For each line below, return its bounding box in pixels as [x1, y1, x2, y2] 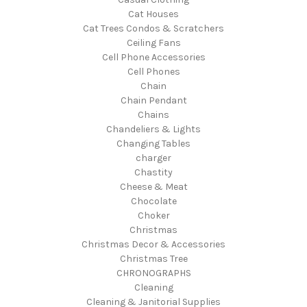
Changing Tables [116, 137, 191, 149]
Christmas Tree [119, 252, 188, 265]
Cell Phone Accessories [101, 51, 206, 63]
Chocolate [130, 195, 177, 207]
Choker [137, 209, 170, 221]
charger [136, 151, 171, 164]
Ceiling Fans [126, 36, 181, 49]
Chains [138, 108, 169, 121]
